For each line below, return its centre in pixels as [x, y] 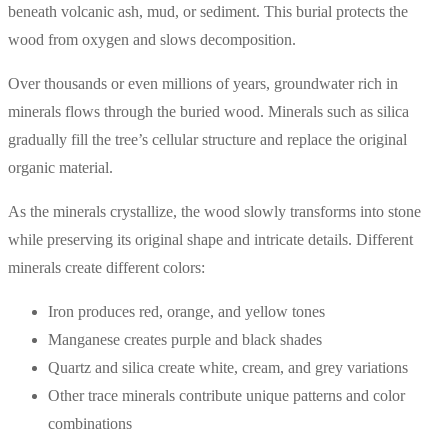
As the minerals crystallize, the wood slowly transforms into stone [214, 212]
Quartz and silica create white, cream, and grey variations [228, 368]
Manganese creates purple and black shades [185, 340]
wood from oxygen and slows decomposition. [152, 40]
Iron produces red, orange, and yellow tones [186, 312]
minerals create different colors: [106, 268]
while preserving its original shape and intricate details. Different [210, 240]
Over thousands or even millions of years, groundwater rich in [203, 84]
